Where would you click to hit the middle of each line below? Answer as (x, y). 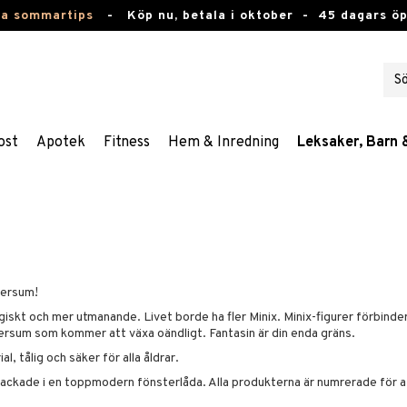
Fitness (127, 143)
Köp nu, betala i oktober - (222, 16)
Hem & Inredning (223, 143)
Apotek (61, 143)
